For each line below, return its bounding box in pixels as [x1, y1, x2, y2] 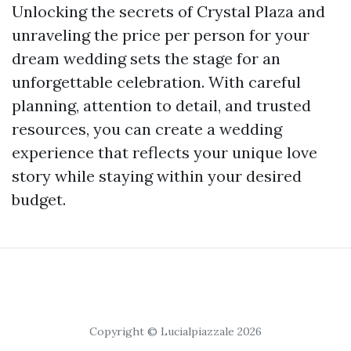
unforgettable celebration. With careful [12, 72, 301, 92]
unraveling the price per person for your [12, 25, 309, 45]
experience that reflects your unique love [12, 143, 317, 163]
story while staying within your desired [12, 166, 302, 186]
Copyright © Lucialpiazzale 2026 [89, 324, 262, 339]
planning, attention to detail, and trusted [12, 96, 311, 116]
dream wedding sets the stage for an [12, 49, 280, 69]
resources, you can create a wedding [12, 119, 282, 139]
